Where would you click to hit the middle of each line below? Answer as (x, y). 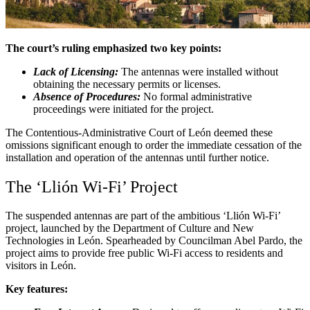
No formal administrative (196, 96)
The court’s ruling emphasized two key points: (113, 48)
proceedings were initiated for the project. (124, 109)
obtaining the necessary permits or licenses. (127, 84)
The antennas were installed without (198, 71)
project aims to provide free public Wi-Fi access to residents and (144, 253)
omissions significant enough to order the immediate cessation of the (154, 145)
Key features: (37, 289)
